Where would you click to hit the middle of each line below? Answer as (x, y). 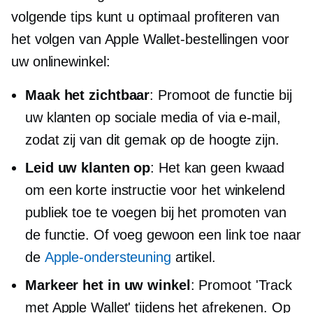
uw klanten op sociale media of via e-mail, (153, 117)
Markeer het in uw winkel (108, 285)
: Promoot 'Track (241, 285)
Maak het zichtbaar (88, 95)
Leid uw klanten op (88, 167)
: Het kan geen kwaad (218, 167)
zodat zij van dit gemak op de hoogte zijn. (152, 139)
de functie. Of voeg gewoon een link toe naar (163, 234)
